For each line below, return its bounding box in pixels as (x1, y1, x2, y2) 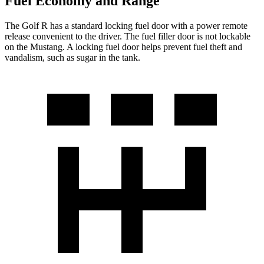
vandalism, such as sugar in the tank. (5, 52, 140, 62)
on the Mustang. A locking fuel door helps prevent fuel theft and (5, 41, 242, 52)
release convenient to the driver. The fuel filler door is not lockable (5, 31, 250, 41)
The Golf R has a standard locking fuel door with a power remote (5, 20, 247, 31)
